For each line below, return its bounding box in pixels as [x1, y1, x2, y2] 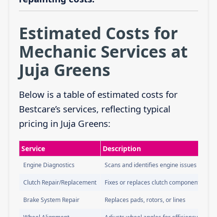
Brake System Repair [23, 195, 79, 204]
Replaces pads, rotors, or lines [104, 195, 186, 204]
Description [102, 143, 141, 153]
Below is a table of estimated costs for [18, 88, 178, 100]
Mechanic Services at [18, 40, 188, 63]
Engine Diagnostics [23, 160, 75, 169]
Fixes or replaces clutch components [104, 178, 202, 186]
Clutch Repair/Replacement [23, 178, 96, 186]
